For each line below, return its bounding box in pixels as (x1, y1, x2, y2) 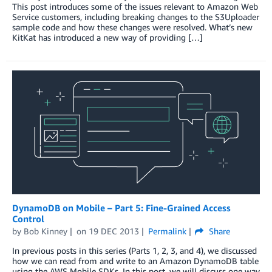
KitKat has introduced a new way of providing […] (12, 32, 203, 42)
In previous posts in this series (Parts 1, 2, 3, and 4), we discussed (12, 245, 257, 256)
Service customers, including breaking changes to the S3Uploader (12, 11, 259, 22)
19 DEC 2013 (88, 225, 139, 236)
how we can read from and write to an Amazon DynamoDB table (12, 255, 259, 266)
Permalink (148, 225, 186, 236)
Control (12, 212, 44, 224)
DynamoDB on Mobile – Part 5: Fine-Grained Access (12, 202, 231, 213)
